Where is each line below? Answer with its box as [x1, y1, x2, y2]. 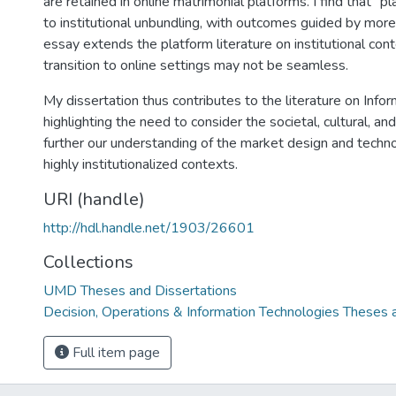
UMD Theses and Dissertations [43, 281, 237, 301]
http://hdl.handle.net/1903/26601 [43, 218, 255, 238]
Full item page [69, 343, 160, 362]
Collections [43, 250, 133, 274]
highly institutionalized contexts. [43, 155, 238, 174]
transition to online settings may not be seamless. [43, 56, 348, 75]
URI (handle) [43, 187, 145, 211]
